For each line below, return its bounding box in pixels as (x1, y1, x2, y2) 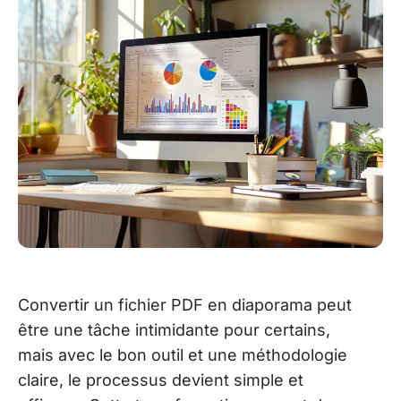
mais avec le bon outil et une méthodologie (18, 346, 347, 365)
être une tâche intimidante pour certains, (18, 320, 330, 340)
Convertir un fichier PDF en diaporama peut (18, 295, 352, 315)
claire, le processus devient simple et (18, 371, 303, 390)
